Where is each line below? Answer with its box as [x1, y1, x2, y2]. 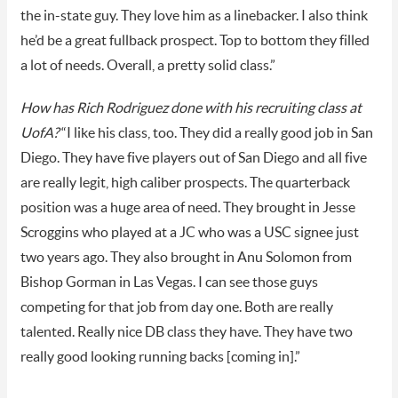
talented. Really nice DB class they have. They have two [20, 324, 353, 339]
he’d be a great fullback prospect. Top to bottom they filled [20, 33, 370, 48]
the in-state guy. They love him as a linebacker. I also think [20, 8, 368, 23]
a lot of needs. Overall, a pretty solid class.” [20, 58, 275, 73]
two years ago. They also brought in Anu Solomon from [20, 250, 352, 265]
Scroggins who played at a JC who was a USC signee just [20, 225, 359, 240]
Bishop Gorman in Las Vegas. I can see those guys [20, 275, 318, 290]
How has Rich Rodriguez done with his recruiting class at [20, 100, 362, 115]
